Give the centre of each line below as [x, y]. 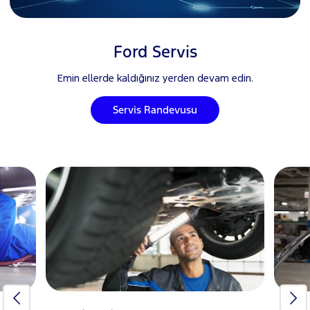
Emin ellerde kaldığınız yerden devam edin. [155, 77]
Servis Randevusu [155, 109]
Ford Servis [155, 52]
